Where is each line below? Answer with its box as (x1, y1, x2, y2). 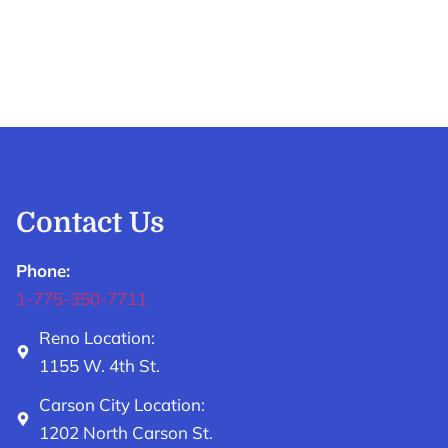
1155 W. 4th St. (38, 354, 160, 376)
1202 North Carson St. (38, 421, 213, 443)
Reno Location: (38, 326, 155, 348)
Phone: (16, 259, 70, 281)
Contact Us (16, 206, 164, 239)
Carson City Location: (38, 393, 205, 415)
